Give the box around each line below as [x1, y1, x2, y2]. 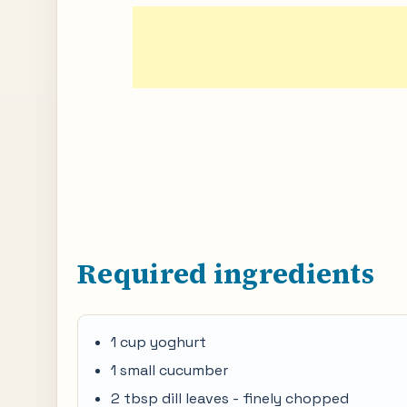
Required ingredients [77, 255, 374, 293]
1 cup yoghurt [111, 333, 206, 352]
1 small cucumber [111, 361, 228, 380]
